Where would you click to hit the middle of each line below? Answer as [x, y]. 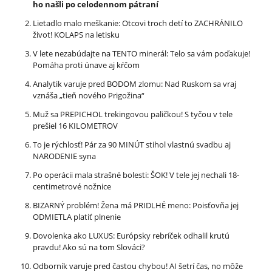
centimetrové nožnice [72, 186]
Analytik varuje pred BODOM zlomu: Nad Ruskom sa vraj [134, 83]
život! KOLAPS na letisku [76, 34]
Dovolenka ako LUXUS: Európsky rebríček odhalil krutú [131, 235]
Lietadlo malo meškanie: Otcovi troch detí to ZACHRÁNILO [138, 23]
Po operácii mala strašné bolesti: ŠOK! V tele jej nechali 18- [136, 175]
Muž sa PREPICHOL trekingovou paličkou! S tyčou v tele [133, 114]
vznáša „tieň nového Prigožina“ [89, 95]
